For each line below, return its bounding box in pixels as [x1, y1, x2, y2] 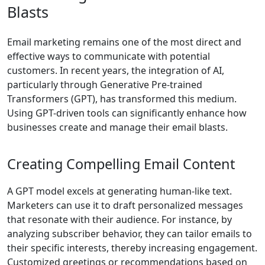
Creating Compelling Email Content [7, 154, 235, 174]
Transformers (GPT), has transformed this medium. [7, 92, 237, 106]
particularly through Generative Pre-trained [7, 78, 202, 92]
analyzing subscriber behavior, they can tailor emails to [7, 227, 252, 241]
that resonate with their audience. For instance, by [7, 213, 232, 227]
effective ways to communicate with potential [7, 50, 210, 63]
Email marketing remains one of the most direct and [7, 35, 241, 49]
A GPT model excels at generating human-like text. [7, 185, 232, 198]
